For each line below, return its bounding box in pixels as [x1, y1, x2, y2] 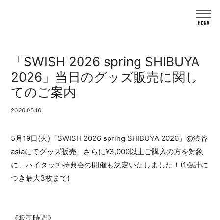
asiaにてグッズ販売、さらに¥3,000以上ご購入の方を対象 [11, 147, 204, 156]
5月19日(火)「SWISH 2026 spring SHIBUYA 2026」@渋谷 [11, 134, 208, 143]
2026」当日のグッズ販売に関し [11, 69, 199, 84]
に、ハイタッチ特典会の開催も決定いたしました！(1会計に [11, 160, 209, 169]
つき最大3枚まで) [11, 173, 70, 183]
